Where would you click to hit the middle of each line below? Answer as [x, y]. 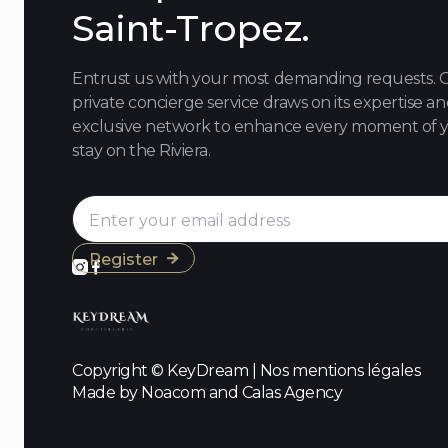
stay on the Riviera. [141, 150]
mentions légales [356, 370]
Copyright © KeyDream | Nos [182, 370]
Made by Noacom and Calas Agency [207, 392]
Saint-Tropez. [191, 28]
